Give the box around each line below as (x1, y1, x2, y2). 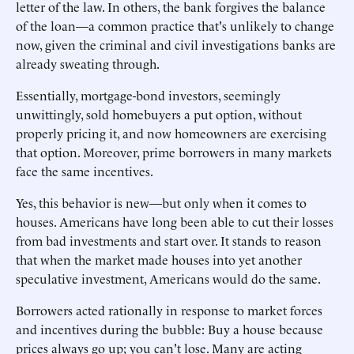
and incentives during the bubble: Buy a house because (16, 320, 323, 337)
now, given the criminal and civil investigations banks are (16, 36, 336, 53)
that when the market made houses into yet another (16, 250, 302, 268)
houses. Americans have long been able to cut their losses (16, 213, 333, 230)
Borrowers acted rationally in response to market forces (16, 301, 322, 318)
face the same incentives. (16, 162, 153, 179)
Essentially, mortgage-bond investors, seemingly (16, 86, 281, 104)
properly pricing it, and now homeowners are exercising (16, 124, 326, 141)
